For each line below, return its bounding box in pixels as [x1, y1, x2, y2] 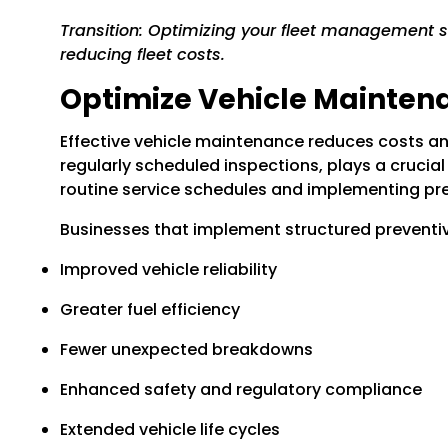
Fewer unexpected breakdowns [60, 337, 313, 361]
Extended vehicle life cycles [60, 417, 280, 441]
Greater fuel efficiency [60, 297, 240, 321]
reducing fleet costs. [60, 42, 225, 66]
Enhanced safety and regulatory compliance [60, 377, 422, 401]
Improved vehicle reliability [60, 257, 277, 281]
